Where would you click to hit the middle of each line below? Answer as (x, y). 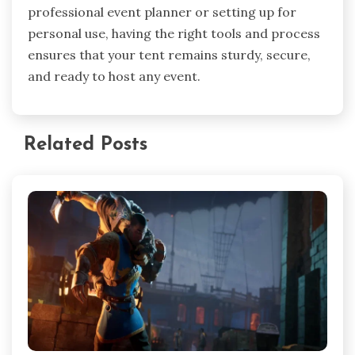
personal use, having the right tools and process (174, 34)
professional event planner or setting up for (162, 12)
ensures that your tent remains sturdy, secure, (169, 55)
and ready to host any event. (114, 76)
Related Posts (86, 145)
